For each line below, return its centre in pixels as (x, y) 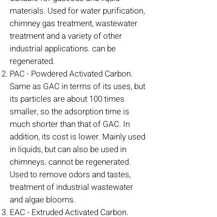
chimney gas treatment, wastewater (74, 23)
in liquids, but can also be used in (68, 149)
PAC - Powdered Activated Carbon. (71, 74)
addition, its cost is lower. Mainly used (77, 137)
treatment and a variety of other (66, 36)
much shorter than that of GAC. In (70, 124)
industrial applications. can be (63, 49)
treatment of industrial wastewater (71, 187)
